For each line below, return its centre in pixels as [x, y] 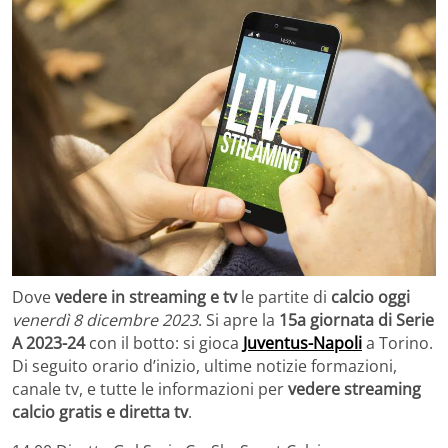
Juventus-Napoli [302, 342]
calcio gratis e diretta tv [100, 411]
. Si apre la [238, 319]
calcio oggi [370, 296]
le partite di [284, 296]
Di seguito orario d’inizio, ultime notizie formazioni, [204, 365]
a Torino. [397, 342]
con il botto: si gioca [164, 342]
